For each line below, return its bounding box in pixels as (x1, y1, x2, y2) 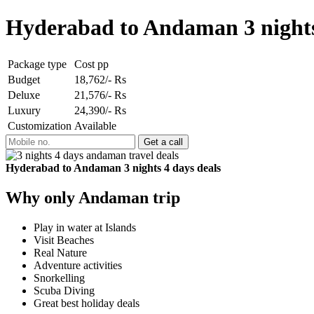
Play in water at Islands (34, 221, 136, 233)
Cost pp (74, 57, 109, 70)
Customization (8, 119, 71, 132)
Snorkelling (34, 271, 85, 284)
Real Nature (34, 246, 87, 259)
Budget (8, 73, 40, 86)
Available (74, 119, 116, 132)
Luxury (8, 104, 41, 116)
